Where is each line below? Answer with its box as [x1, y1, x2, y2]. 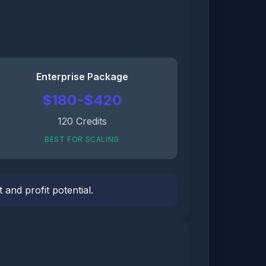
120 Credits [57, 115, 107, 127]
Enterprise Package [36, 71, 128, 83]
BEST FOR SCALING [45, 135, 119, 144]
